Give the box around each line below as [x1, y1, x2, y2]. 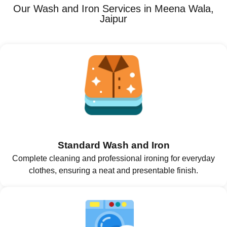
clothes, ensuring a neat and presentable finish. [29, 166, 198, 175]
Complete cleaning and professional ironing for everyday [12, 154, 215, 163]
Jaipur [100, 13, 127, 24]
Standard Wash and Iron [57, 139, 170, 150]
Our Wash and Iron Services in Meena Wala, [13, 3, 214, 14]
